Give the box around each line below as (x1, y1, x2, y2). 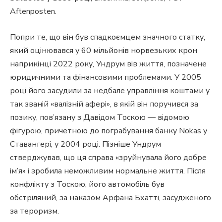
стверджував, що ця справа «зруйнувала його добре (10, 152, 207, 163)
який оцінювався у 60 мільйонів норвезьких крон (10, 45, 197, 56)
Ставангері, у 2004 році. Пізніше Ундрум (10, 138, 161, 150)
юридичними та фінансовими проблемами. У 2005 (10, 71, 201, 83)
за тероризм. (10, 205, 59, 217)
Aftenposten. (10, 6, 56, 17)
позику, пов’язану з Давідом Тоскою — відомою (10, 111, 189, 123)
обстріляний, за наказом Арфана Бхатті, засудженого (10, 192, 211, 203)
